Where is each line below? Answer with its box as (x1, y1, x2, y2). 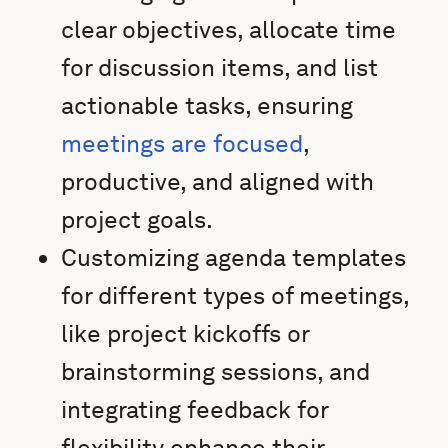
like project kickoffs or (61, 319, 310, 348)
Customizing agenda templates (61, 243, 407, 272)
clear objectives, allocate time (61, 15, 397, 44)
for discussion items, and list (61, 53, 379, 82)
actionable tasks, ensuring (61, 91, 354, 120)
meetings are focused (61, 129, 304, 158)
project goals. (61, 205, 214, 234)
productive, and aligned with (61, 167, 375, 196)
